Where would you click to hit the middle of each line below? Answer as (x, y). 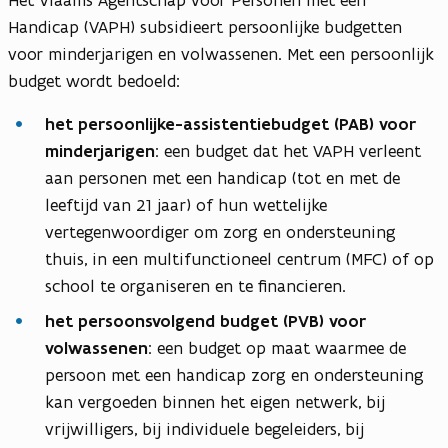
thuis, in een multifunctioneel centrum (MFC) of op (239, 259)
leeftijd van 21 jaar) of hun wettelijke (186, 205)
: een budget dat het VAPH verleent (288, 151)
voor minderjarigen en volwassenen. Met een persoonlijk (221, 54)
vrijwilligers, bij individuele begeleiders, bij (204, 429)
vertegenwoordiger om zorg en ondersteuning (220, 232)
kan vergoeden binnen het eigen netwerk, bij (215, 402)
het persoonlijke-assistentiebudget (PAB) (209, 124)
